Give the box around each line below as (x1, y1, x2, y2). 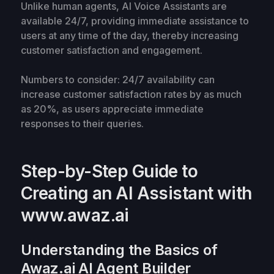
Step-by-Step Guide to (21, 160, 198, 182)
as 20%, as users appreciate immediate (21, 102, 204, 115)
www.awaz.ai (21, 204, 129, 226)
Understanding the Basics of (21, 240, 218, 259)
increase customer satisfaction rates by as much (21, 87, 242, 100)
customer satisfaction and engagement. (21, 43, 202, 56)
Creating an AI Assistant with (21, 182, 252, 204)
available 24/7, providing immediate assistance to (21, 14, 249, 27)
